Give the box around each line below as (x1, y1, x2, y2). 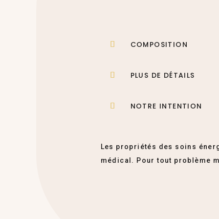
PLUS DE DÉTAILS (130, 70, 195, 80)
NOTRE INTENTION (130, 101, 202, 111)
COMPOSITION (130, 39, 188, 49)
